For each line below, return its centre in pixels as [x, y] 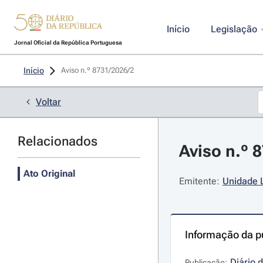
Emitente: [199, 181]
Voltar [48, 102]
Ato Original [49, 173]
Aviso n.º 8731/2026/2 [98, 70]
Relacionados [58, 141]
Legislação [234, 29]
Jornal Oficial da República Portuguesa [68, 43]
